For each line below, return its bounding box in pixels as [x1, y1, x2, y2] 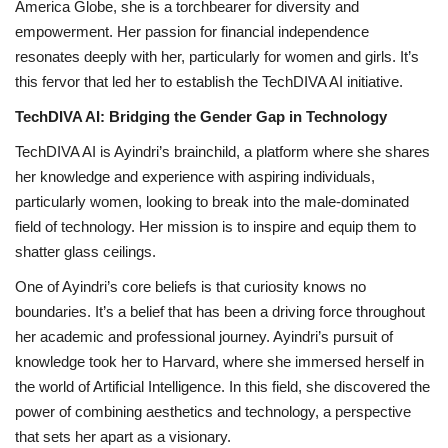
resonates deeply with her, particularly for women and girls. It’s [15, 47, 419, 65]
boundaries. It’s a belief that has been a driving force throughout [15, 302, 425, 320]
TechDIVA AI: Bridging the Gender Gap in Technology [15, 107, 387, 125]
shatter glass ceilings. [15, 242, 156, 260]
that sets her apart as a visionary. [15, 427, 231, 445]
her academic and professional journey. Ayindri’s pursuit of [15, 327, 393, 345]
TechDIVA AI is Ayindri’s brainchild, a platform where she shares [15, 142, 430, 160]
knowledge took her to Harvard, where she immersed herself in [15, 352, 424, 370]
